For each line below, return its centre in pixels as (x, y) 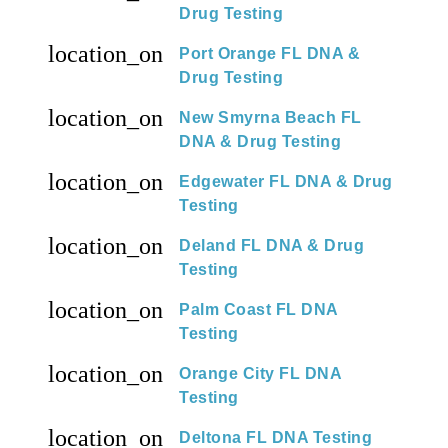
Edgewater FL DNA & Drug (286, 182)
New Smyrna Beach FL (270, 118)
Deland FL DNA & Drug (271, 246)
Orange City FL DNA (260, 374)
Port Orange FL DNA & (269, 54)
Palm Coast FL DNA (258, 310)
